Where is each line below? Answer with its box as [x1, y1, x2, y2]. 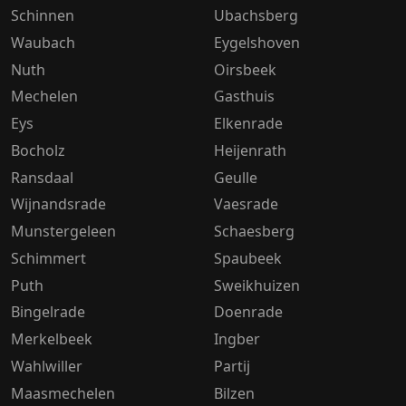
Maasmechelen [11, 382, 115, 403]
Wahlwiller [11, 355, 82, 376]
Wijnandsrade [11, 194, 106, 215]
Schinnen [11, 5, 74, 26]
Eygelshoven [214, 32, 300, 53]
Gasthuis [214, 86, 275, 107]
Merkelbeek [11, 329, 92, 350]
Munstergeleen [11, 221, 116, 242]
